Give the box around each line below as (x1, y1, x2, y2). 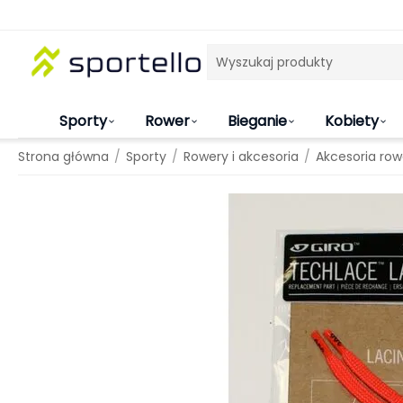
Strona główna (18, 148, 109, 166)
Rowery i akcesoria (184, 148, 299, 166)
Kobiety (325, 111, 379, 131)
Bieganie (228, 111, 287, 131)
